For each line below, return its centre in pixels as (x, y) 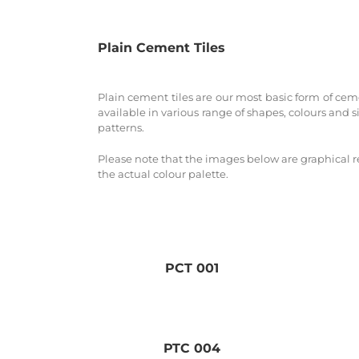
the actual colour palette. (163, 174)
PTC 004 (192, 349)
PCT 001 (192, 268)
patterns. (121, 127)
